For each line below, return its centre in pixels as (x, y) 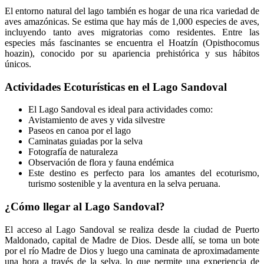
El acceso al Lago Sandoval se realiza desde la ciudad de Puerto (132, 229)
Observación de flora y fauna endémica (101, 163)
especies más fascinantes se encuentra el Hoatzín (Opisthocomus (132, 42)
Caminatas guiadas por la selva (85, 141)
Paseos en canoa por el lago (80, 131)
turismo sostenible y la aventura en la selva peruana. (124, 184)
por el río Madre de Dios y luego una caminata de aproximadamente (132, 250)
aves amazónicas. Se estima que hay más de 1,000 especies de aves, (132, 21)
